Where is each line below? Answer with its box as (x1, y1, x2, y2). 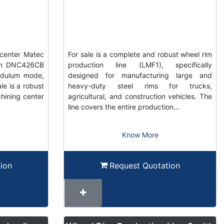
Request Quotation (109, 160, 180, 170)
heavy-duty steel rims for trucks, (68, 81, 212, 90)
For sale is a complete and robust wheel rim (68, 50, 212, 59)
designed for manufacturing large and (68, 71, 212, 80)
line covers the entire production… (68, 102, 179, 111)
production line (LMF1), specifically (68, 60, 212, 69)
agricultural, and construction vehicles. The (68, 92, 212, 101)
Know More (121, 130, 158, 139)
